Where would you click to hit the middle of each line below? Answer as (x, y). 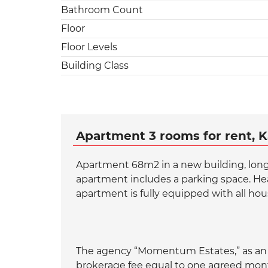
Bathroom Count (102, 10)
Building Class (95, 65)
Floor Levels (89, 47)
